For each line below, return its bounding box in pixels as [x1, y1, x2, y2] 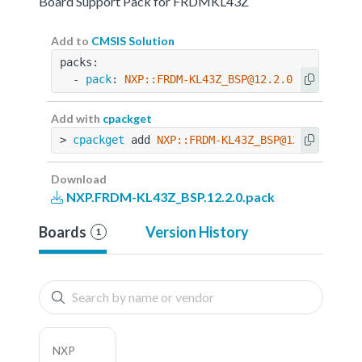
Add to [51, 33, 91, 48]
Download [51, 171, 107, 186]
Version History [145, 222, 249, 241]
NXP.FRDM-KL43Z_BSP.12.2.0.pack [64, 188, 275, 204]
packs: [60, 55, 99, 69]
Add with [51, 111, 103, 125]
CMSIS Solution [91, 33, 175, 48]
